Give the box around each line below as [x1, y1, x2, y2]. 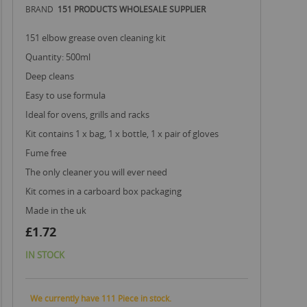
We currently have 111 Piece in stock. [30, 292, 171, 304]
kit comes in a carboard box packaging [31, 185, 182, 197]
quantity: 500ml [32, 51, 90, 63]
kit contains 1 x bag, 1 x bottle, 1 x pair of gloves [31, 127, 219, 140]
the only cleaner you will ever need [30, 166, 167, 178]
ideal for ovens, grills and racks [28, 108, 149, 121]
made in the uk [34, 204, 86, 217]
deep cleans [32, 70, 74, 82]
